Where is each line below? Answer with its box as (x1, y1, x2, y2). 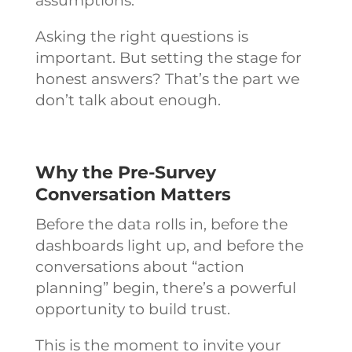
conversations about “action (35, 257, 244, 276)
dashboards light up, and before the (35, 236, 303, 255)
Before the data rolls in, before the (35, 214, 288, 233)
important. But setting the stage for (35, 48, 302, 67)
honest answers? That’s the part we (35, 69, 299, 88)
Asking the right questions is (35, 27, 248, 46)
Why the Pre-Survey (35, 161, 216, 183)
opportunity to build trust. (35, 299, 230, 318)
